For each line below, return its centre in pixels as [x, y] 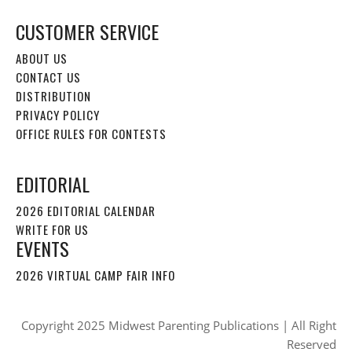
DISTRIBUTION [53, 95]
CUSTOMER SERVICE [87, 31]
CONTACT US [48, 77]
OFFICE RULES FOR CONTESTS [91, 133]
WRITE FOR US [52, 229]
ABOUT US [42, 58]
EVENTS [42, 248]
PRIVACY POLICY [58, 114]
